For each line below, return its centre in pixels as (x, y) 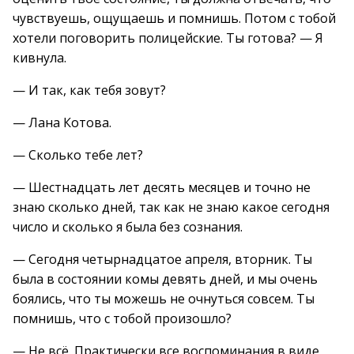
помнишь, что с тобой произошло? (122, 318)
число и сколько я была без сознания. (128, 227)
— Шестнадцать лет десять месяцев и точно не (162, 187)
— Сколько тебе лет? (78, 155)
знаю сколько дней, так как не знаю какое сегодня (171, 207)
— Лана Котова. (62, 122)
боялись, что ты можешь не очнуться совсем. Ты (164, 299)
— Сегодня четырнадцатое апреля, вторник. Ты (162, 259)
